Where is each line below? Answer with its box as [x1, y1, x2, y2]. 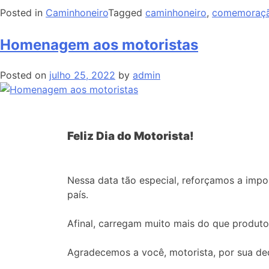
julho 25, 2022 [49, 68, 115, 81]
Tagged [108, 6, 145, 19]
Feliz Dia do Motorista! [67, 129, 194, 144]
